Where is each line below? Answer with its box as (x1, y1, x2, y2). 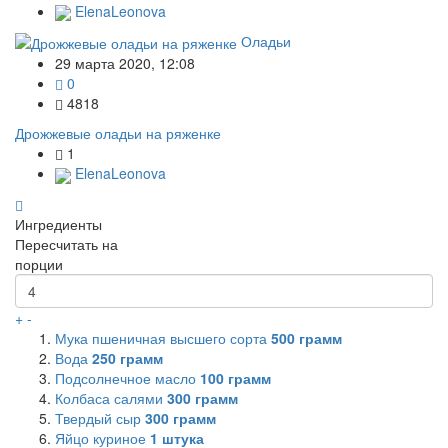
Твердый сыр (55, 407, 145, 428)
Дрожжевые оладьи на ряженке (15, 123, 221, 144)
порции (15, 253, 63, 274)
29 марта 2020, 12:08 (55, 53, 195, 74)
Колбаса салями (55, 387, 167, 408)
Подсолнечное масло (55, 367, 200, 388)
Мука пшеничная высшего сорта (55, 327, 271, 348)
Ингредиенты (15, 213, 102, 234)
